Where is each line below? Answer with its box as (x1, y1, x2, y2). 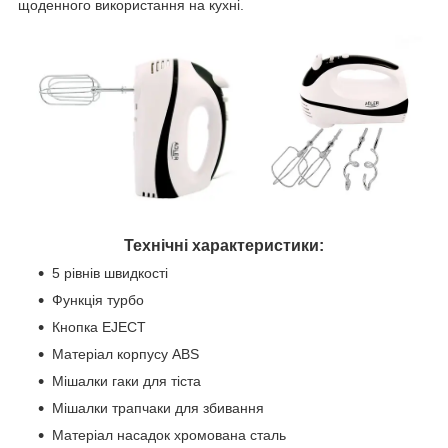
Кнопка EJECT (52, 319, 146, 336)
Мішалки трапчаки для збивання (52, 400, 264, 417)
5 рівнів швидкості (52, 265, 168, 282)
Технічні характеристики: (124, 237, 324, 255)
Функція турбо (52, 292, 144, 309)
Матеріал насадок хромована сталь (52, 427, 286, 444)
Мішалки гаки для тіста (52, 373, 201, 390)
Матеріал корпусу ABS (52, 346, 199, 363)
